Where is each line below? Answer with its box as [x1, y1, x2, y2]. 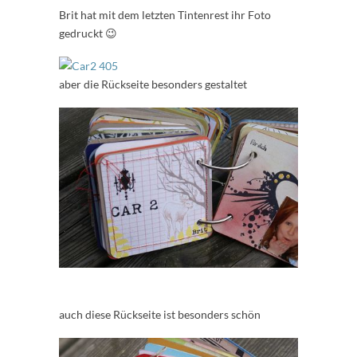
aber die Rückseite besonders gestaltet [59, 77, 247, 92]
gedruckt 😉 [59, 26, 117, 41]
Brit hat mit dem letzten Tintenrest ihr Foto [59, 8, 271, 22]
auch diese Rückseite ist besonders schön [59, 308, 261, 322]
